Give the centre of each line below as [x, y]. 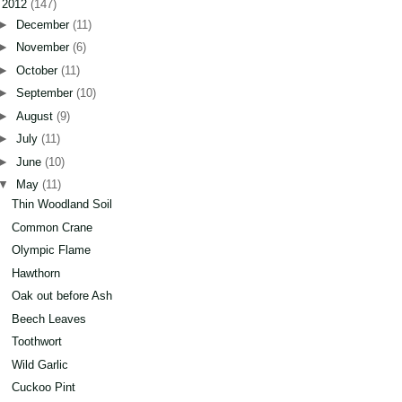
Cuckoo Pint [44, 388]
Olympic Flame [52, 250]
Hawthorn [36, 273]
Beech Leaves [49, 319]
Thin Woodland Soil [62, 205]
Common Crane [52, 227]
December [44, 24]
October [38, 70]
